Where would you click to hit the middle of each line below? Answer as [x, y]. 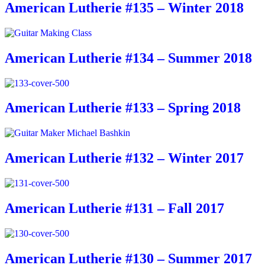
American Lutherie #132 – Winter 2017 [124, 158]
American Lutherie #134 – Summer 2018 [128, 58]
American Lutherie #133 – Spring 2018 [123, 108]
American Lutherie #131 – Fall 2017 [114, 209]
